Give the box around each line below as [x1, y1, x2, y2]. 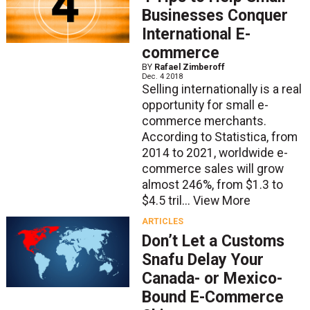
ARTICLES [141, 217, 183, 227]
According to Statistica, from [141, 129, 298, 144]
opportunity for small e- [141, 98, 268, 112]
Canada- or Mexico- [141, 268, 282, 288]
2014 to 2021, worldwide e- [141, 145, 288, 160]
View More [192, 193, 250, 208]
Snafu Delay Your [141, 250, 264, 269]
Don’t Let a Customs [141, 231, 284, 250]
